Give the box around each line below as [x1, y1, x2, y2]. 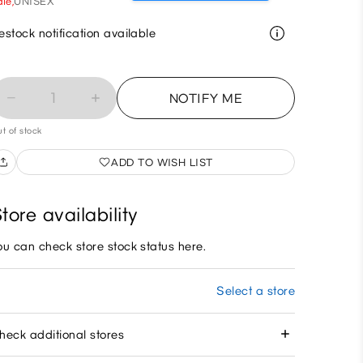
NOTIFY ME [169, 90, 243, 106]
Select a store [216, 284, 295, 298]
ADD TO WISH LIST [111, 156, 213, 169]
